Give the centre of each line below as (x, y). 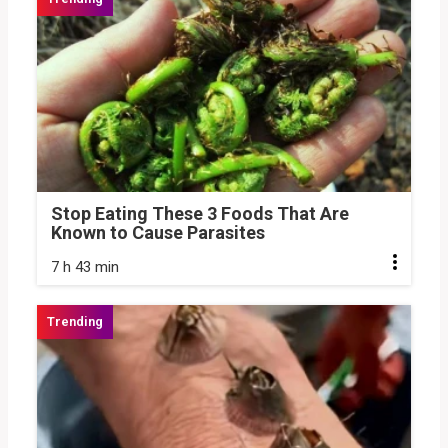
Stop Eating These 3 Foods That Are (200, 214)
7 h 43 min (85, 267)
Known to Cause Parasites (158, 233)
